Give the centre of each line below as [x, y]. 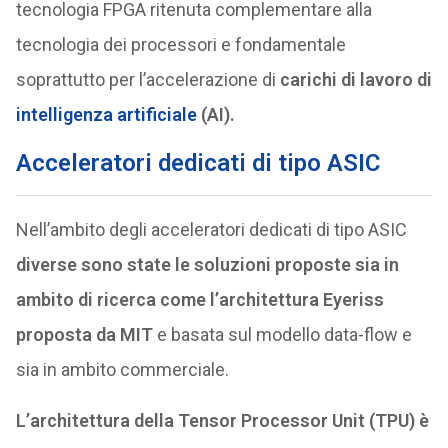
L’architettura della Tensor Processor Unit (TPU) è [222, 420]
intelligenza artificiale [106, 114]
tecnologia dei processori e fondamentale [180, 44]
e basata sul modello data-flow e [282, 334]
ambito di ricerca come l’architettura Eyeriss [199, 299]
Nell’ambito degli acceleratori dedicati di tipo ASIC [211, 229]
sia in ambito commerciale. [122, 369]
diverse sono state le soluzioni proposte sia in [207, 264]
